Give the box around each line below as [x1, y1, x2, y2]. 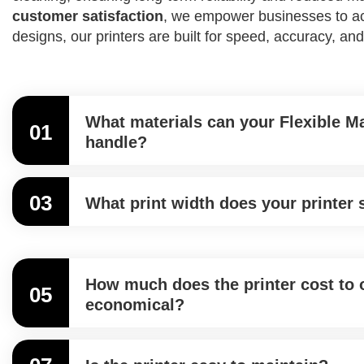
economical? [85, 296, 184, 314]
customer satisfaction [12, 8, 163, 24]
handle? [85, 133, 147, 151]
